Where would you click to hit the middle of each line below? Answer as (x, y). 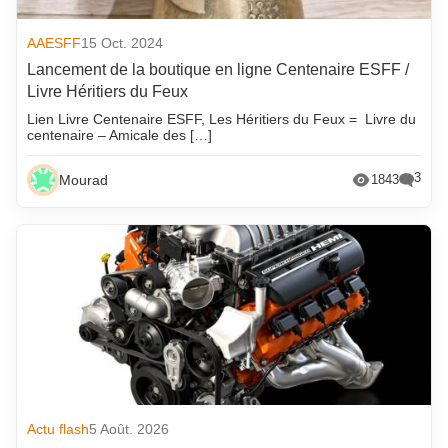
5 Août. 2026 (129, 428)
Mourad (84, 179)
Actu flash (58, 428)
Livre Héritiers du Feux (108, 91)
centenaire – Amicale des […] (120, 134)
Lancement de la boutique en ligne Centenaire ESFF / (218, 69)
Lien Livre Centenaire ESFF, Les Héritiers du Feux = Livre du (222, 118)
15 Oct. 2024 (122, 42)
